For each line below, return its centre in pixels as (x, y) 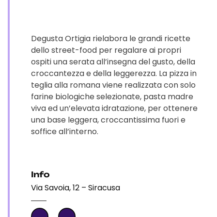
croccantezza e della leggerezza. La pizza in (114, 73)
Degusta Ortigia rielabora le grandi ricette (111, 39)
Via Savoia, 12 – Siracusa (76, 188)
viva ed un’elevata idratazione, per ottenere (114, 108)
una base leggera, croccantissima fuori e (108, 120)
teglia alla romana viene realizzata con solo (113, 85)
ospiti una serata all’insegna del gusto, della (113, 62)
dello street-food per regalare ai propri (106, 50)
